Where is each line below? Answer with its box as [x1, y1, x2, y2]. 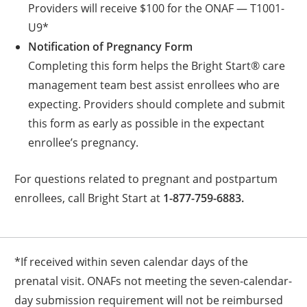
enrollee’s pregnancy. [27, 134, 138, 149]
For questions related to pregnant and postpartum [14, 171, 278, 186]
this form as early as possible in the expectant [27, 115, 265, 130]
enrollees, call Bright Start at [14, 190, 164, 205]
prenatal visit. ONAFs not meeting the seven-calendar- [14, 273, 293, 288]
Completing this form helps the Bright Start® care [27, 58, 285, 73]
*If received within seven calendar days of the [14, 254, 249, 269]
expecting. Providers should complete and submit [27, 96, 285, 111]
